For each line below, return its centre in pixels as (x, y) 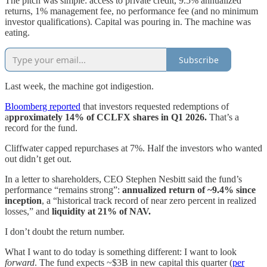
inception (23, 201)
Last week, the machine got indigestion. (79, 86)
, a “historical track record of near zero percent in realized (149, 201)
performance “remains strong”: (63, 190)
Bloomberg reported (43, 107)
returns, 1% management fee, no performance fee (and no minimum (131, 11)
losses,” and (28, 212)
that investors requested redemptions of (155, 107)
